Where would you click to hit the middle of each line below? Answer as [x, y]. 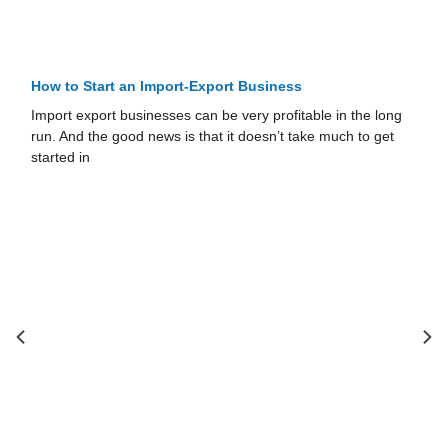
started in [61, 158]
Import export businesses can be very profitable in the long [217, 116]
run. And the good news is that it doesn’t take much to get [213, 137]
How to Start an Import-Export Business [167, 87]
